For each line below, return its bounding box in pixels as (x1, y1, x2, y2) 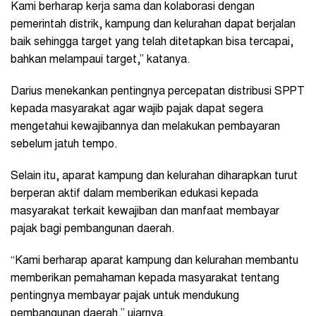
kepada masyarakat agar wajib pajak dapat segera (11, 103, 263, 115)
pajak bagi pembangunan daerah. (11, 223, 175, 235)
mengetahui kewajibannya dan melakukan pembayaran (11, 121, 280, 133)
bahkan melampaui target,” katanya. (11, 54, 190, 66)
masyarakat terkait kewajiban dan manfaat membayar (11, 205, 279, 217)
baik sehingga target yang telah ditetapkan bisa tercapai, (11, 36, 293, 48)
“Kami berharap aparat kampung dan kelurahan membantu (11, 255, 298, 267)
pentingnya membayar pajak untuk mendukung (11, 290, 239, 302)
